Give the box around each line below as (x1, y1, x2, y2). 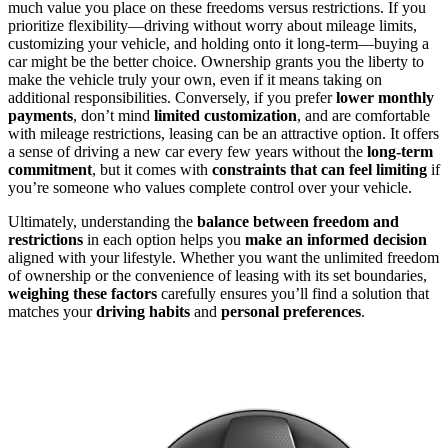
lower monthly (336, 89, 434, 107)
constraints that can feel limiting (212, 161, 427, 179)
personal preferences (221, 303, 361, 321)
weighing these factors (8, 285, 157, 303)
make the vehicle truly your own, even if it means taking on (8, 71, 382, 89)
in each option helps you (83, 231, 245, 249)
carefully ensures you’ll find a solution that (157, 285, 429, 303)
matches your (8, 303, 96, 321)
